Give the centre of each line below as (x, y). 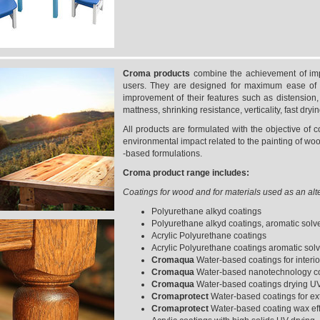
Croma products (156, 74)
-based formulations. (162, 154)
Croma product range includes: (186, 173)
